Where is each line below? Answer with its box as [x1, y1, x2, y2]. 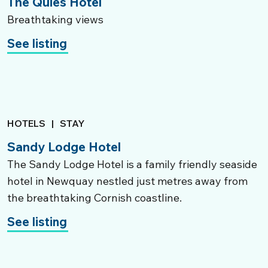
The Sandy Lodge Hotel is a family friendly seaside [7, 157, 257, 171]
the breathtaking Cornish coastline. [7, 191, 182, 205]
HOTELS [7, 117, 45, 129]
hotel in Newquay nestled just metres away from [7, 174, 248, 188]
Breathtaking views [7, 13, 103, 26]
